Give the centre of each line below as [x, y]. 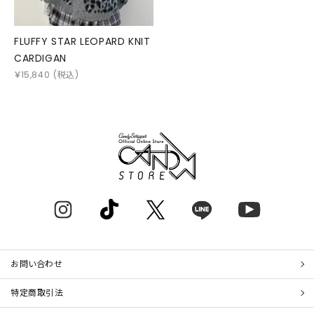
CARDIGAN [40, 59]
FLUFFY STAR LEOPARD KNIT [82, 42]
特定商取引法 [37, 293]
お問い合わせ [37, 264]
